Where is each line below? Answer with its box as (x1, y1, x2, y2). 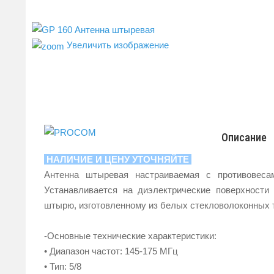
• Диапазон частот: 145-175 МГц (44, 245, 178, 256)
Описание (221, 131, 267, 144)
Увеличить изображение (64, 40, 169, 51)
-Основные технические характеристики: (44, 230, 217, 241)
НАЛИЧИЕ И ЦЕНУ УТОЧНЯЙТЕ (44, 154, 191, 165)
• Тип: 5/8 (44, 261, 81, 272)
